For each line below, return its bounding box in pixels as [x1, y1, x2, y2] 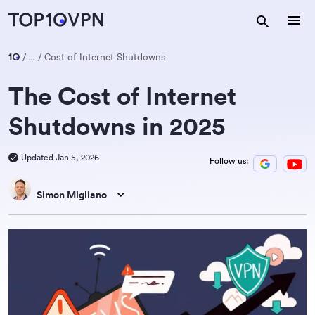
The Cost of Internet [8, 81, 236, 111]
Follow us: [210, 155, 248, 166]
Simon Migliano [37, 188, 107, 201]
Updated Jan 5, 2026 [21, 152, 99, 162]
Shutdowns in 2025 [8, 111, 225, 141]
